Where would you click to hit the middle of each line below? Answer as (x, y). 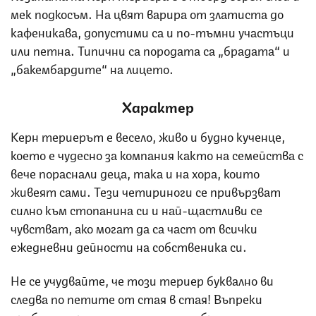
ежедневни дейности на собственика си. (130, 245)
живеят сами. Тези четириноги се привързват (146, 190)
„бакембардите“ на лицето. (92, 67)
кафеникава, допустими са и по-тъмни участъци (152, 31)
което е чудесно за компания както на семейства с (157, 153)
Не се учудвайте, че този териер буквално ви (142, 279)
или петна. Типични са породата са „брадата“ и (150, 49)
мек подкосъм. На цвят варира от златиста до (147, 12)
